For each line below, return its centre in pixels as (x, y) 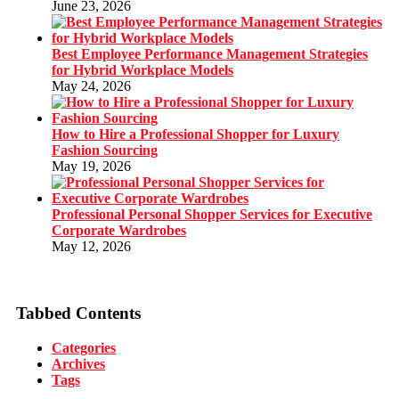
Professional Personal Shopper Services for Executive (212, 215)
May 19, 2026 (91, 167)
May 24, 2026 (91, 86)
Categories (84, 347)
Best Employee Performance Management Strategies (210, 54)
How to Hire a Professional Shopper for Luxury (195, 134)
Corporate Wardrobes (119, 231)
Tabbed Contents (78, 313)
